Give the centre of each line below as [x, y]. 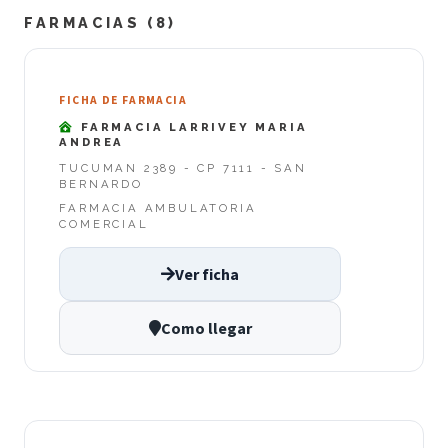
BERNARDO [101, 184]
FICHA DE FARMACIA [123, 99]
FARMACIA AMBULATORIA [158, 208]
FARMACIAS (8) [100, 22]
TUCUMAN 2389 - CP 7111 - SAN [183, 168]
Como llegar [206, 327]
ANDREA [92, 141]
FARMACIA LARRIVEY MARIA [191, 126]
